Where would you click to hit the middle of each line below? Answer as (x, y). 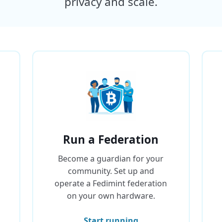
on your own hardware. (111, 196)
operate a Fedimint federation (111, 183)
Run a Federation (111, 139)
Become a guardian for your (111, 159)
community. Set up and (111, 171)
